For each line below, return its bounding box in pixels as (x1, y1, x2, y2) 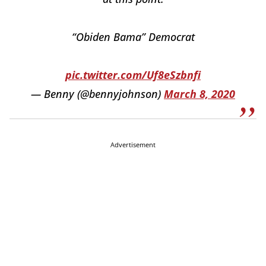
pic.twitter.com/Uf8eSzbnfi (65, 68, 201, 83)
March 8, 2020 (164, 87, 235, 102)
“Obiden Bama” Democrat (71, 30, 195, 45)
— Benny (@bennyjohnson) (31, 87, 164, 102)
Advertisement (110, 140, 156, 150)
